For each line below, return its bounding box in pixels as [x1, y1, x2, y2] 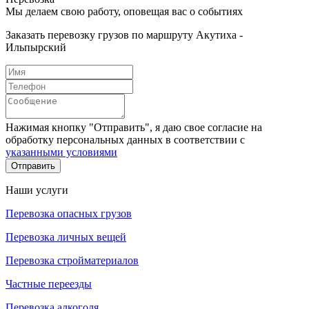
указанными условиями [6, 146, 117, 158]
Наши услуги [6, 183, 68, 196]
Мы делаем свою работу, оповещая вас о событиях [6, 5, 243, 17]
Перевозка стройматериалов [6, 254, 139, 266]
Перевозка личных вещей [6, 230, 126, 243]
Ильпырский [6, 41, 66, 53]
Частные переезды [6, 277, 92, 290]
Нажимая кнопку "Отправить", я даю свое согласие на [6, 121, 262, 133]
